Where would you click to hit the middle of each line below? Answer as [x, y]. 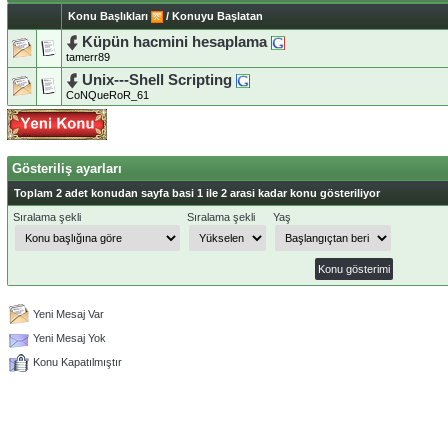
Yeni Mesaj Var [68, 313]
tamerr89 [88, 57]
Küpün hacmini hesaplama [174, 41]
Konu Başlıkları [108, 15]
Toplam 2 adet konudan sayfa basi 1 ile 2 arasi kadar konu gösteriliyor [197, 192]
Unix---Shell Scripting [159, 79]
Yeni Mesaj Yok [69, 337]
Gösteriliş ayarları [67, 168]
